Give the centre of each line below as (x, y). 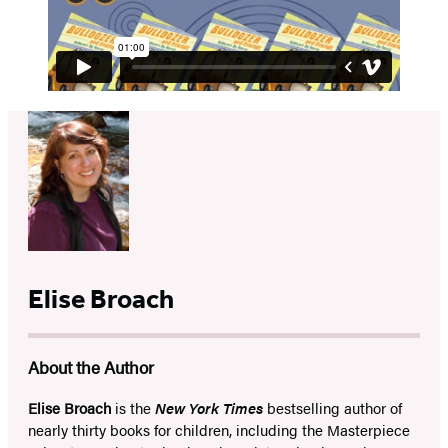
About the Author (91, 367)
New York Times (211, 408)
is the (133, 408)
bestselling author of (334, 408)
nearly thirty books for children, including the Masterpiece (219, 430)
